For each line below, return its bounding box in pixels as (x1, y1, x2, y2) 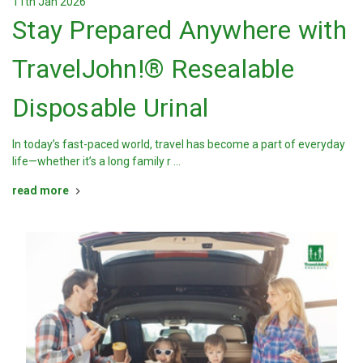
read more (12, 184, 69, 198)
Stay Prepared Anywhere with (12, 15, 347, 46)
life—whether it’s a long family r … (12, 155, 181, 169)
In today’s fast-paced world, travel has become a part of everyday (12, 138, 345, 152)
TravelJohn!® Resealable (12, 53, 294, 85)
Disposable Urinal (12, 92, 209, 124)
